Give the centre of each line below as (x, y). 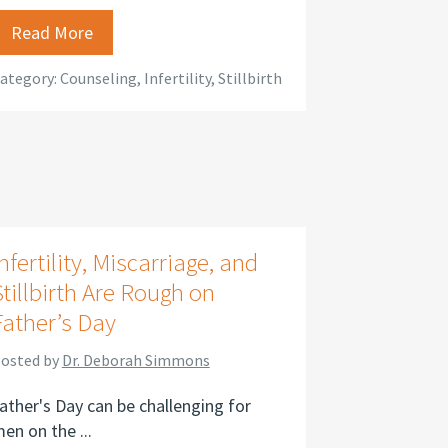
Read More (51, 32)
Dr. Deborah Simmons (135, 360)
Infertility (177, 78)
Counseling (98, 78)
